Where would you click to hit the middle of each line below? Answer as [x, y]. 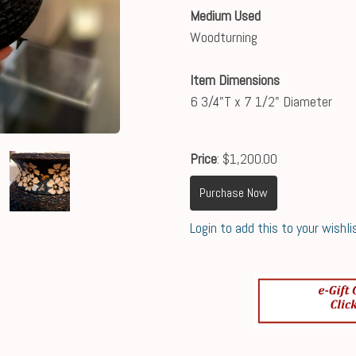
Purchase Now [234, 193]
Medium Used [225, 15]
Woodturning [224, 37]
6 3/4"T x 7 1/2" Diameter [261, 101]
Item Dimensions [235, 80]
